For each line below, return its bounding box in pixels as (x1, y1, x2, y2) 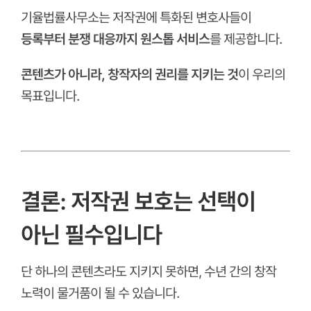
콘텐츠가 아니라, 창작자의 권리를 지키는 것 (20, 66, 238, 83)
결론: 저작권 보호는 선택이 (20, 188, 255, 216)
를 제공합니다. (209, 31, 282, 47)
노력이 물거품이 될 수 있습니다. (20, 285, 179, 302)
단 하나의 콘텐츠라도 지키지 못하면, (20, 264, 204, 280)
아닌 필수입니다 (20, 221, 162, 249)
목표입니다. (20, 87, 79, 104)
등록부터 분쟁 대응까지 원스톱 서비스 (20, 31, 210, 47)
